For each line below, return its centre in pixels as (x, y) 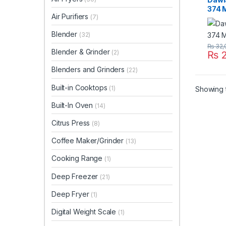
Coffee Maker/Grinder (89, 141)
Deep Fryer (71, 194)
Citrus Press (72, 123)
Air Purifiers (71, 16)
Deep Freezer (76, 176)
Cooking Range (78, 158)
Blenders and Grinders (89, 70)
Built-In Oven (73, 105)
